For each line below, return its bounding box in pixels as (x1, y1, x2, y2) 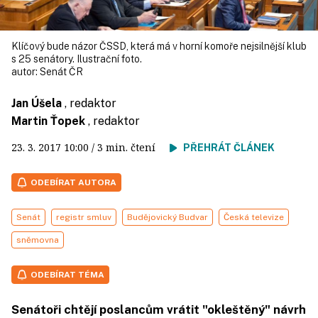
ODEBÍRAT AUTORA (31, 177, 116, 188)
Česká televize (224, 212, 284, 223)
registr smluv (56, 212, 111, 223)
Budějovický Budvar (127, 212, 208, 223)
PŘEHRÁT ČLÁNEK (183, 142, 275, 154)
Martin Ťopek (11, 114, 85, 128)
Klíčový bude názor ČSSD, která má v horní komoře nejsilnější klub (11, 40, 307, 53)
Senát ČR (40, 66, 83, 78)
